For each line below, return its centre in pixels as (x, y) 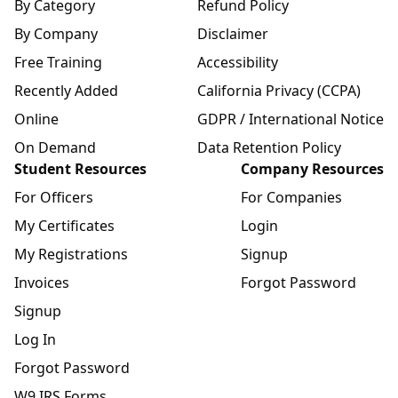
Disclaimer (233, 34)
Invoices (42, 283)
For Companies (291, 198)
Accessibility (238, 63)
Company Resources (312, 169)
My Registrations (71, 255)
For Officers (54, 198)
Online (36, 119)
